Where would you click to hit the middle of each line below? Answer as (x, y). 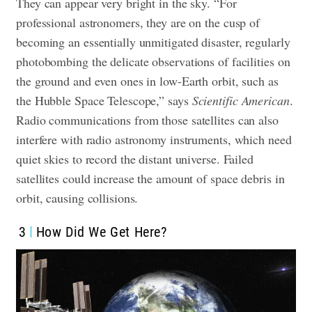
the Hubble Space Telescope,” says (104, 100)
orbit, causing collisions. (77, 197)
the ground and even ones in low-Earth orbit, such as (147, 80)
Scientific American (241, 100)
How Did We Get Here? (101, 232)
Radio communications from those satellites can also (147, 119)
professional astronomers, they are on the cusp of (138, 22)
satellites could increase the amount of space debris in (150, 178)
